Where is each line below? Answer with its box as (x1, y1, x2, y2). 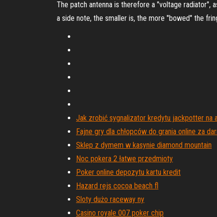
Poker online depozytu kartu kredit (76, 168, 181, 177)
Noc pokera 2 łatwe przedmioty (76, 154, 173, 163)
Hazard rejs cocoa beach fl (76, 181, 158, 190)
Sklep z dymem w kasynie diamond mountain (76, 140, 212, 150)
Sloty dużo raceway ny (76, 195, 144, 204)
